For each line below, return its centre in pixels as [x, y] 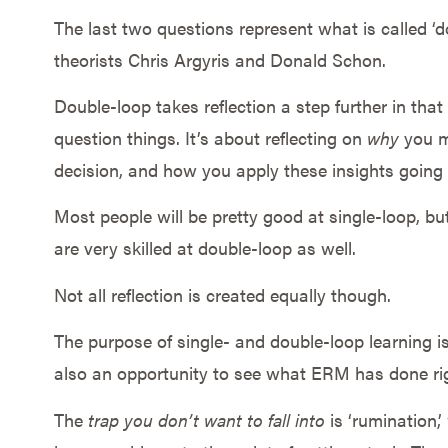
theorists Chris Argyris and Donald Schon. [219, 59]
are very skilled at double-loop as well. [204, 248]
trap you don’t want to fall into [208, 419]
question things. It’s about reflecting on [210, 138]
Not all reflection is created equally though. [222, 294]
